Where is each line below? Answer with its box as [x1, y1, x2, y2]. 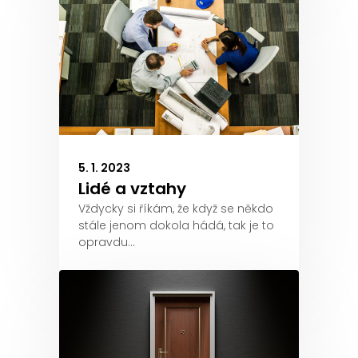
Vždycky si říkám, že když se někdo [78, 201, 273, 217]
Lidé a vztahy [78, 177, 186, 200]
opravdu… [78, 234, 135, 250]
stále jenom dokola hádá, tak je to [78, 217, 274, 233]
